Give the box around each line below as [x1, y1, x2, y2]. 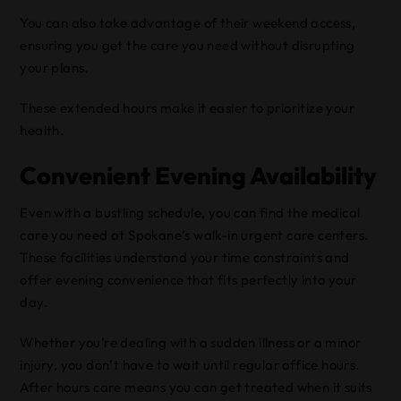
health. [20, 122, 64, 139]
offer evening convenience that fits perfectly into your [20, 271, 357, 288]
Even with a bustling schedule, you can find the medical [20, 204, 361, 221]
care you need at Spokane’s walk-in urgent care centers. [20, 226, 369, 243]
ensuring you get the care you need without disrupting [20, 37, 355, 54]
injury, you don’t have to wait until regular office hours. [20, 356, 360, 373]
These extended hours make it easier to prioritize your [20, 99, 355, 116]
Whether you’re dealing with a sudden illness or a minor [20, 334, 362, 351]
